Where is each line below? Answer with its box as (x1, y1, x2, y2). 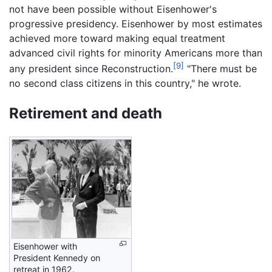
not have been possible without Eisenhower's (9, 2, 217, 15)
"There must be (184, 63, 257, 75)
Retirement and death (9, 104, 162, 123)
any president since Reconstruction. (9, 63, 173, 75)
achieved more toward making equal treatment (9, 32, 225, 44)
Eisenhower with (13, 240, 77, 251)
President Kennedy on (13, 252, 100, 263)
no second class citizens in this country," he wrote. (9, 77, 241, 90)
